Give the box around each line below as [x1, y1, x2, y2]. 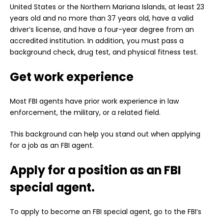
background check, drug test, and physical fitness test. [10, 47, 198, 57]
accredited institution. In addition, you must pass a [10, 36, 184, 46]
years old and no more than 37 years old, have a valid [10, 13, 193, 24]
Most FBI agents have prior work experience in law [10, 96, 179, 107]
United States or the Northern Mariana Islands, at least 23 [10, 2, 204, 12]
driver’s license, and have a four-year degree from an [10, 25, 194, 35]
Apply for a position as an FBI [10, 162, 181, 179]
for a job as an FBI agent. [10, 140, 94, 151]
